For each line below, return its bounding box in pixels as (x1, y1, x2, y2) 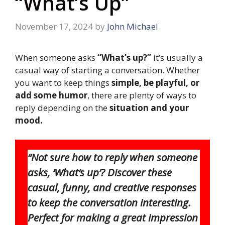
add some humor (15, 89, 87, 101)
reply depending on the (15, 102, 109, 114)
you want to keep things (15, 77, 111, 89)
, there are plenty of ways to (87, 89, 196, 101)
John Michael (107, 21, 158, 33)
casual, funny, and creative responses (28, 180, 196, 194)
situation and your (109, 102, 189, 114)
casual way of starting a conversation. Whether (15, 64, 200, 76)
